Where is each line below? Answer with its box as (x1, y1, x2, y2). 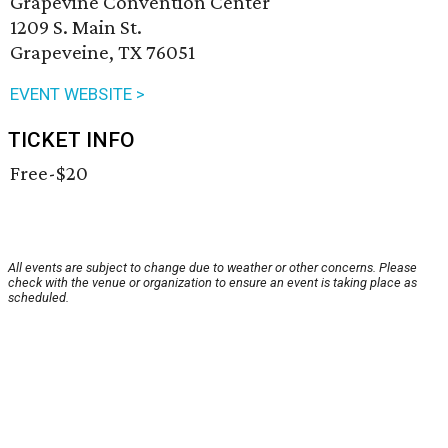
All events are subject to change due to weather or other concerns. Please (8, 260, 417, 276)
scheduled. (8, 290, 69, 306)
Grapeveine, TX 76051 (10, 40, 195, 65)
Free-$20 (10, 161, 88, 186)
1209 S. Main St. (10, 15, 142, 40)
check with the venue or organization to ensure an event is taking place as (8, 275, 417, 291)
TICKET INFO (8, 128, 135, 153)
